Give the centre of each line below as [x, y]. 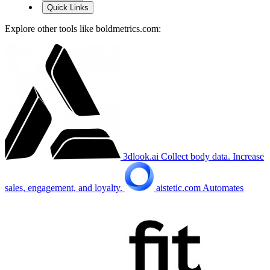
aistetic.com [179, 188]
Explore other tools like [50, 29]
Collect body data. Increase [212, 157]
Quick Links [68, 8]
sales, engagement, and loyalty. [64, 188]
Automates [223, 188]
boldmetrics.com [127, 29]
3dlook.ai [142, 157]
